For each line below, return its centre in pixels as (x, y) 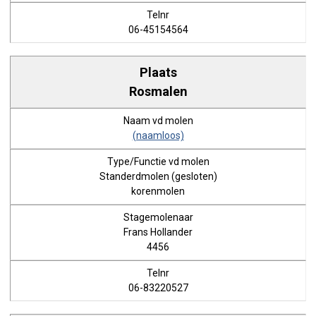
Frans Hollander (158, 232)
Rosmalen (158, 91)
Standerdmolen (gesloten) (158, 176)
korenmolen (158, 191)
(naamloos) (158, 135)
